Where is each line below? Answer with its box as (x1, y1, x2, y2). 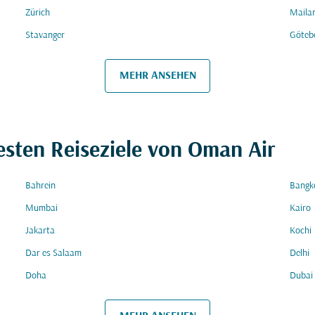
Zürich (25, 8, 50, 18)
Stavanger (25, 30, 65, 41)
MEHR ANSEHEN (119, 70, 196, 82)
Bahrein (25, 181, 56, 191)
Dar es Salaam (25, 248, 82, 259)
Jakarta (25, 226, 55, 236)
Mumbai (25, 203, 58, 214)
